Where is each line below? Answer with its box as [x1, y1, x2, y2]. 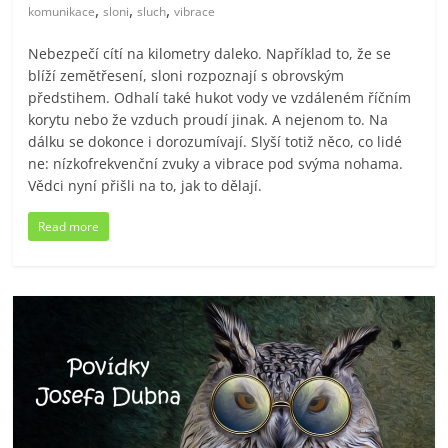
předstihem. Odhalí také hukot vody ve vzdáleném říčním [28, 87, 412, 107]
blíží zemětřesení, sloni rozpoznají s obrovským [28, 65, 345, 85]
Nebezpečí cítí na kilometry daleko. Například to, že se [28, 43, 392, 63]
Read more [38, 217, 100, 235]
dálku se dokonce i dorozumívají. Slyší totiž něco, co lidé [28, 131, 403, 151]
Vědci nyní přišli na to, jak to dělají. [28, 175, 263, 195]
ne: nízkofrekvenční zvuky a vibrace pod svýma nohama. [28, 153, 404, 173]
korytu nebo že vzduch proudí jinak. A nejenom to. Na [28, 109, 389, 129]
